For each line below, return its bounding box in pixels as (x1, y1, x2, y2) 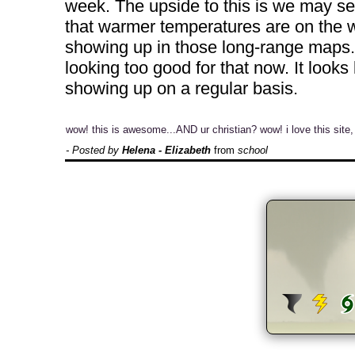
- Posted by (66, 144, 122, 156)
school (238, 144, 268, 156)
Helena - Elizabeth (122, 144, 211, 156)
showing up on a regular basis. (65, 78, 298, 98)
